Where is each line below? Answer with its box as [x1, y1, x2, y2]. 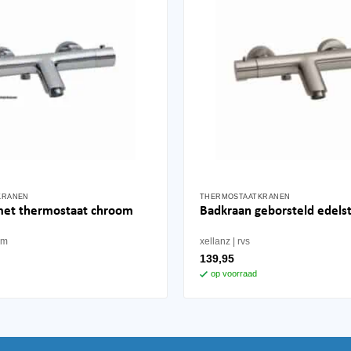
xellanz [199, 235, 230, 247]
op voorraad [210, 268, 257, 278]
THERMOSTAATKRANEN [199, 192, 291, 201]
